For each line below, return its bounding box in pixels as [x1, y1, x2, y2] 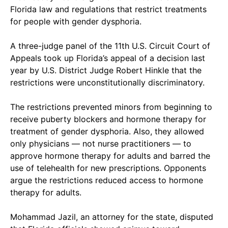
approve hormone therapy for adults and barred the [10, 150, 210, 161]
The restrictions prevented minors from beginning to [10, 101, 212, 112]
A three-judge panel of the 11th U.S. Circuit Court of [10, 40, 210, 51]
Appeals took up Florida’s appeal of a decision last [10, 52, 205, 63]
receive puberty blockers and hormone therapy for [10, 113, 206, 124]
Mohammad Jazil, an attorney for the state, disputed [10, 211, 213, 222]
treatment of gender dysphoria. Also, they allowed [10, 126, 204, 136]
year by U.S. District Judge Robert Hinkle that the [10, 65, 202, 75]
